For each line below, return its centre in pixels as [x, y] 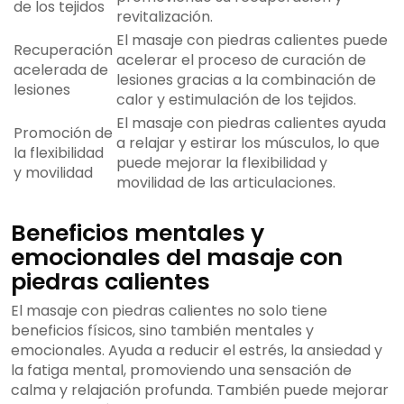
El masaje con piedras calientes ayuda [251, 124]
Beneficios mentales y [138, 234]
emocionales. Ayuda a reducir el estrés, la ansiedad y [197, 351]
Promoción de [63, 133]
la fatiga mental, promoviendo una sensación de [181, 371]
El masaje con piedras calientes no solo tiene [169, 311]
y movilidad [53, 173]
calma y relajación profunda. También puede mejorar [200, 390]
